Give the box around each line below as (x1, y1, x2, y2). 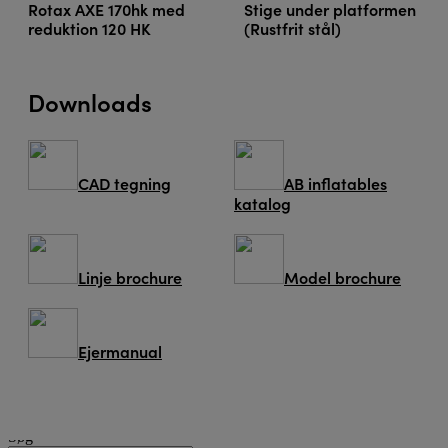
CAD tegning (78, 172, 171, 195)
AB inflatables (284, 172, 387, 195)
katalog (234, 192, 291, 215)
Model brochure (284, 266, 401, 289)
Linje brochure (78, 266, 182, 289)
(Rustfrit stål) (244, 17, 341, 40)
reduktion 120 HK (28, 17, 151, 40)
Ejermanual (78, 340, 162, 363)
